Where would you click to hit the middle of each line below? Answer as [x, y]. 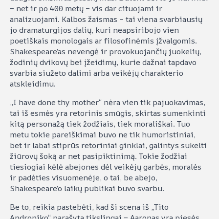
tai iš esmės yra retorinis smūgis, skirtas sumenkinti [108, 113]
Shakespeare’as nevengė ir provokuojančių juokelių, [106, 52]
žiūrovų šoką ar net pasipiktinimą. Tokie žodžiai [99, 156]
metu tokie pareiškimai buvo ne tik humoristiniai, [103, 135]
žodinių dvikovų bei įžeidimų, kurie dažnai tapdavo [103, 62]
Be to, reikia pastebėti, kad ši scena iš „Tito [89, 207]
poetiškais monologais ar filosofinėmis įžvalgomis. [103, 41]
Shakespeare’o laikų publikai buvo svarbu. [87, 188]
